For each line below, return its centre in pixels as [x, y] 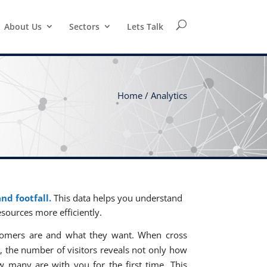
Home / [134, 95]
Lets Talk [145, 27]
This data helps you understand [117, 198]
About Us [23, 27]
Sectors [84, 27]
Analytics [169, 95]
